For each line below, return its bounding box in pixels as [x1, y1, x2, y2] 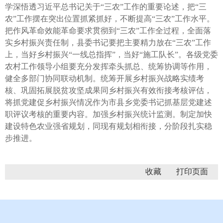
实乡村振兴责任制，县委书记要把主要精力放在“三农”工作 [5, 38, 211, 47]
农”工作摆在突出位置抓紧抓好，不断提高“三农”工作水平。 [5, 14, 215, 23]
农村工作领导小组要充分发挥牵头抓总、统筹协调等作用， [5, 62, 212, 71]
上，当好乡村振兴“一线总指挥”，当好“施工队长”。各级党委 [5, 50, 218, 59]
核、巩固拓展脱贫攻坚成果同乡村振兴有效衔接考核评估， [5, 86, 212, 95]
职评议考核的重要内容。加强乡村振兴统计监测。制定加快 [5, 110, 212, 118]
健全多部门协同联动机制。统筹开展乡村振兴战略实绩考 [5, 74, 204, 83]
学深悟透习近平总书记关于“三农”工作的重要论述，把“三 [5, 2, 207, 11]
